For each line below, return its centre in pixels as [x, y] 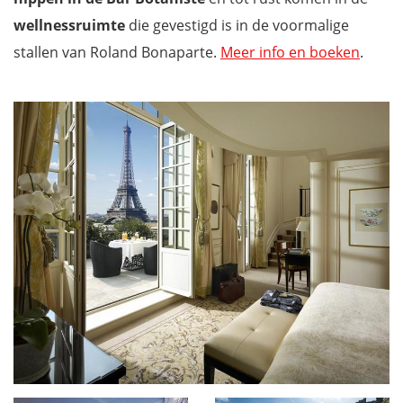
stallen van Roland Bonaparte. [117, 52]
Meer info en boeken [290, 52]
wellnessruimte [71, 25]
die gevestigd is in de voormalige [239, 25]
